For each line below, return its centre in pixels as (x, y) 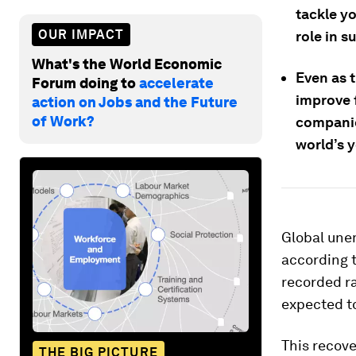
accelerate (176, 83)
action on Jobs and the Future (135, 102)
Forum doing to (85, 83)
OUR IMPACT (81, 34)
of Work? (63, 121)
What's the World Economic (127, 64)
